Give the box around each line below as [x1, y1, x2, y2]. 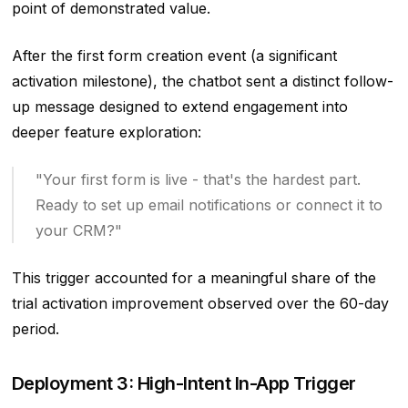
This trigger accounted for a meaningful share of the [11, 268, 376, 287]
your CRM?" [35, 220, 122, 240]
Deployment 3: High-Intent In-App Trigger [11, 372, 356, 394]
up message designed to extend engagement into [11, 97, 348, 116]
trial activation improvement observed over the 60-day [11, 293, 389, 312]
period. [11, 319, 59, 338]
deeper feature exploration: [11, 122, 201, 141]
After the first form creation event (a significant [11, 46, 337, 65]
